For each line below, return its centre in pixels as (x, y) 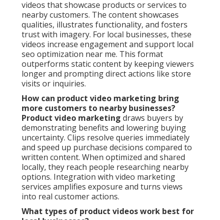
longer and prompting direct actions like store (106, 73)
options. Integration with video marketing (98, 177)
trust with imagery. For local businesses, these (107, 34)
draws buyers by (152, 118)
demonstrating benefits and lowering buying (104, 127)
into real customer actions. (70, 196)
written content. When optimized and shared (103, 157)
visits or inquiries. (54, 83)
